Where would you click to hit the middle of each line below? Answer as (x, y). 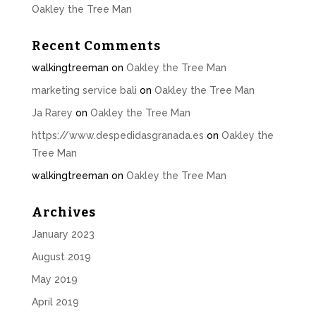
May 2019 (54, 279)
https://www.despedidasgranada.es (117, 135)
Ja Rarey (52, 113)
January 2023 (63, 234)
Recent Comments (96, 46)
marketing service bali (84, 90)
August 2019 (61, 257)
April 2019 (55, 302)
